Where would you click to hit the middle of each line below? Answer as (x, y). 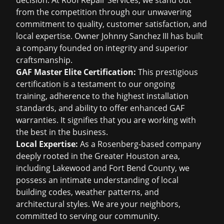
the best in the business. (62, 132)
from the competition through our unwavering (104, 12)
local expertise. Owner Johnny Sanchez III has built (109, 36)
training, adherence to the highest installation (102, 96)
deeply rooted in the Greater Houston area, (98, 156)
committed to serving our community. (88, 216)
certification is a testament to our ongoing (95, 84)
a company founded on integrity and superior (102, 48)
